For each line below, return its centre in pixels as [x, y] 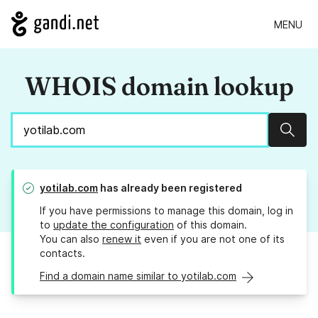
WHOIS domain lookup [159, 86]
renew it [122, 239]
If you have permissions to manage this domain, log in [166, 211]
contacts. [62, 253]
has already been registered [170, 188]
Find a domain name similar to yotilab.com [138, 276]
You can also [71, 239]
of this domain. [210, 225]
